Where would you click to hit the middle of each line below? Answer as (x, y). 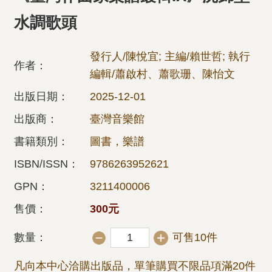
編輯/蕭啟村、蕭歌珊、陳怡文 (162, 74)
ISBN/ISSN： (46, 164)
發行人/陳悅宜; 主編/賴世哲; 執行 (170, 56)
